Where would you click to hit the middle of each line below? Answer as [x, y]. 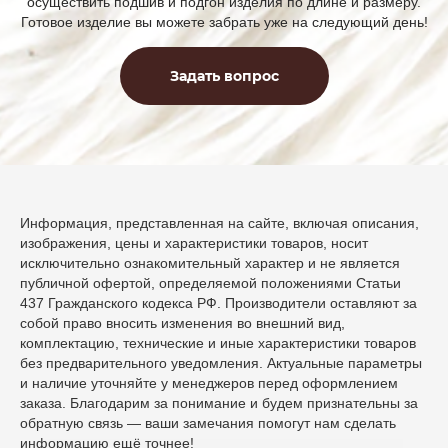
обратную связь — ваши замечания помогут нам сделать [208, 422]
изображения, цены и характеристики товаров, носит [194, 242]
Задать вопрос [224, 75]
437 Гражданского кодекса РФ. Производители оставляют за [218, 302]
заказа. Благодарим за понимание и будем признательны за [219, 402]
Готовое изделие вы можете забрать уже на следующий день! [224, 21]
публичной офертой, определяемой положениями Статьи [210, 282]
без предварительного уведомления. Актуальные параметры [221, 362]
